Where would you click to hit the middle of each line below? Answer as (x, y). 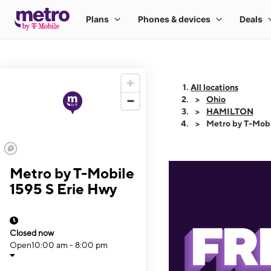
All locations (214, 87)
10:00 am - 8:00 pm (70, 245)
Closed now (32, 233)
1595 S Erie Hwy (63, 189)
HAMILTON (230, 111)
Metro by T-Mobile (72, 173)
